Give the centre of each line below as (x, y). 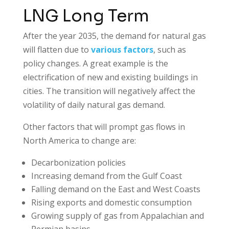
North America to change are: (79, 140)
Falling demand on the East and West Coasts (116, 189)
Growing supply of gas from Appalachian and (117, 215)
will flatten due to (57, 49)
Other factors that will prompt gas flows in (104, 127)
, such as (169, 49)
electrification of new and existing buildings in (110, 77)
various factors (122, 49)
